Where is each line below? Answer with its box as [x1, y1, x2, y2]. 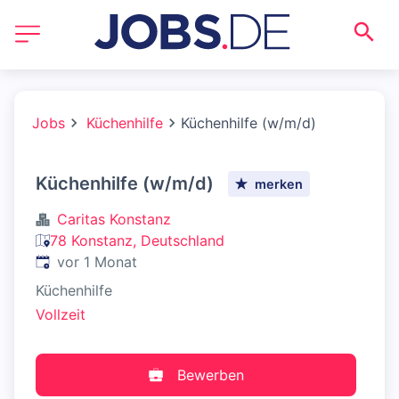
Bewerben [176, 366, 244, 385]
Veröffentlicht [35, 252, 126, 270]
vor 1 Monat [57, 253, 137, 271]
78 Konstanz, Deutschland [50, 232, 224, 249]
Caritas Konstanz [57, 210, 171, 228]
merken [255, 175, 304, 191]
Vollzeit [36, 305, 85, 324]
